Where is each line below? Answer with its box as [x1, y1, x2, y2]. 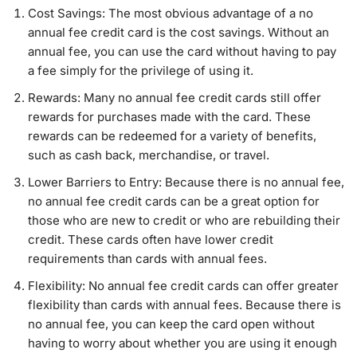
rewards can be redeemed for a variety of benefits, [28, 128, 316, 143]
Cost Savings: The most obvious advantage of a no [28, 6, 313, 21]
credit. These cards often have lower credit [28, 232, 273, 247]
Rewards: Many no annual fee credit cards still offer [28, 90, 321, 105]
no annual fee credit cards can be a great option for [28, 194, 320, 209]
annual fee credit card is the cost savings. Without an [28, 25, 329, 40]
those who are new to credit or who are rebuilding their [28, 213, 340, 228]
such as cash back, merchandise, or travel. [28, 147, 269, 163]
